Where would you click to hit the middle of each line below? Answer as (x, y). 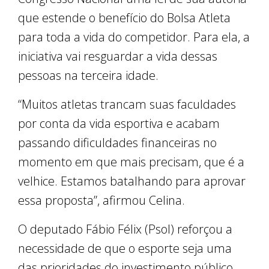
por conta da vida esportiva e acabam (119, 123)
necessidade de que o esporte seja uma (125, 248)
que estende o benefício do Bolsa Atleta (124, 17)
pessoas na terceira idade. (88, 75)
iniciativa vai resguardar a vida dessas (118, 56)
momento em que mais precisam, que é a (131, 162)
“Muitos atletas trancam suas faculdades (127, 104)
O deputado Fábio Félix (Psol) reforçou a (125, 229)
